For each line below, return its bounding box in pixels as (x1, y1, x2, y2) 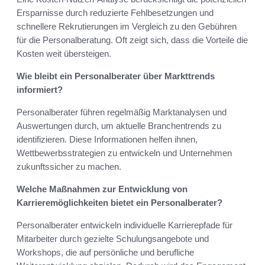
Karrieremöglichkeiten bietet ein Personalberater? (17, 198, 222, 208)
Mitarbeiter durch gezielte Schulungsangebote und (17, 234, 209, 244)
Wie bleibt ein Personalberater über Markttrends (17, 71, 215, 82)
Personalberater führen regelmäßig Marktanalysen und (17, 107, 227, 118)
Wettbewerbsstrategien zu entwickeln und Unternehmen (17, 148, 232, 159)
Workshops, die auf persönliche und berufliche (17, 247, 194, 258)
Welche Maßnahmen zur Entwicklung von (17, 184, 188, 195)
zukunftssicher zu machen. (17, 161, 121, 172)
